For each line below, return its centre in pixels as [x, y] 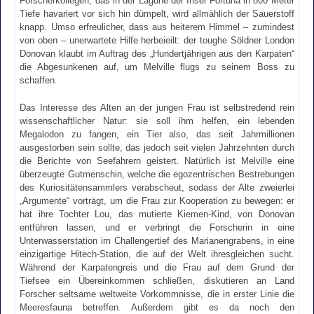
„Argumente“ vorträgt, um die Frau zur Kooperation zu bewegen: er [157, 200]
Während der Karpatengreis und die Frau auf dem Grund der [157, 267]
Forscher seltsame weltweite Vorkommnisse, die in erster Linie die [157, 294]
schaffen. [39, 81]
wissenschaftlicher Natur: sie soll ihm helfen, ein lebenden [157, 121]
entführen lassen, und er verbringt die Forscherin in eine [157, 227]
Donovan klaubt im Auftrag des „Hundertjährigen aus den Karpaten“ [157, 54]
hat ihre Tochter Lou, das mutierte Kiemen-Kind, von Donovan [157, 214]
